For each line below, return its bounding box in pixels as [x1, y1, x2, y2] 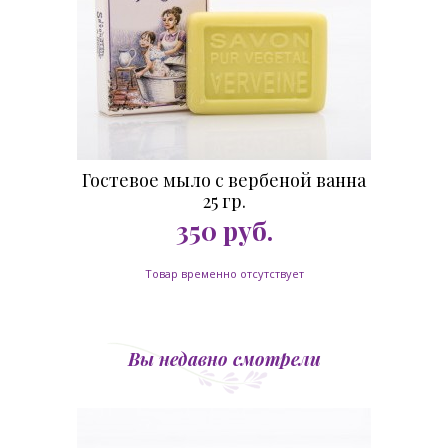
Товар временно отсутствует [144, 266, 304, 281]
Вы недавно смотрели [127, 347, 321, 371]
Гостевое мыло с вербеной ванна [82, 168, 366, 192]
